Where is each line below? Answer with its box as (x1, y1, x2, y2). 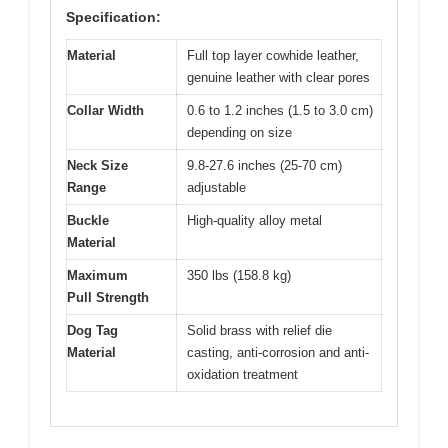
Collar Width (67, 102, 144, 118)
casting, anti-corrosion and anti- (187, 344, 369, 360)
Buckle (67, 212, 109, 228)
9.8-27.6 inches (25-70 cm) (187, 157, 342, 173)
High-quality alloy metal (187, 212, 322, 228)
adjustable (187, 179, 246, 195)
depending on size (187, 124, 292, 140)
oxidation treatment (187, 366, 298, 382)
